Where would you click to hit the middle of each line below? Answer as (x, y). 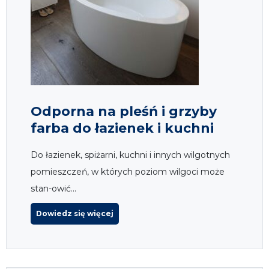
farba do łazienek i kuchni (122, 128)
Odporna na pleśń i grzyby (124, 111)
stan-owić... (53, 188)
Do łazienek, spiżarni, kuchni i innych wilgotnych (130, 155)
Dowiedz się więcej (75, 213)
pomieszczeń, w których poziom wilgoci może (128, 171)
